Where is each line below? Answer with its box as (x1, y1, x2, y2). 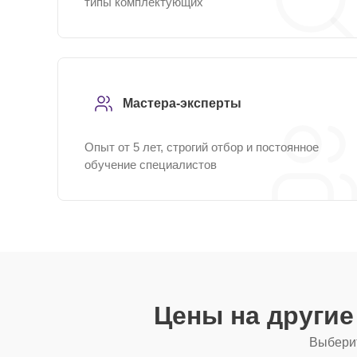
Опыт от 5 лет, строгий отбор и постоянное (84, 140, 319, 154)
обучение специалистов (84, 158, 217, 171)
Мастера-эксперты (123, 96, 241, 110)
